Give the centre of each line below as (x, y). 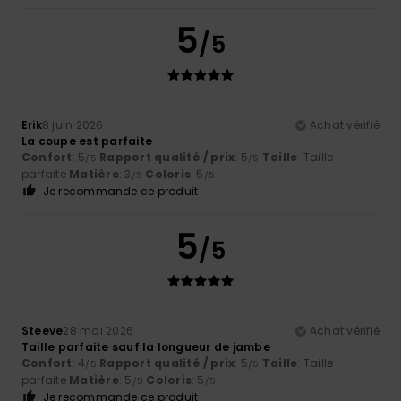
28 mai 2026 (98, 330)
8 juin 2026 (73, 124)
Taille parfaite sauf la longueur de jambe (146, 346)
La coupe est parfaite (87, 141)
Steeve (43, 330)
